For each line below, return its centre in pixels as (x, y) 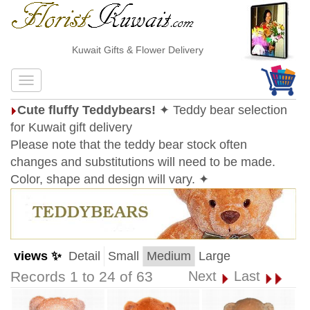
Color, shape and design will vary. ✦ (110, 179)
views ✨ (38, 256)
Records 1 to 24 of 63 (82, 277)
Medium (169, 256)
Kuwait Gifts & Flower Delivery (121, 50)
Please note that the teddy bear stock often (129, 145)
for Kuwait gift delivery (71, 127)
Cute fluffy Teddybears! (86, 110)
